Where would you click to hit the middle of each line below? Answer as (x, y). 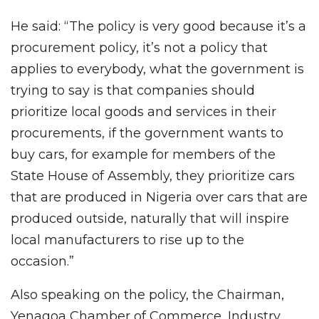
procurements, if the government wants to (147, 134)
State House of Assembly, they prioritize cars (153, 176)
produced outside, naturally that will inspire (150, 219)
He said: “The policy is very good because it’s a (158, 27)
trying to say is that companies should (133, 91)
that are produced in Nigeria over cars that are (159, 198)
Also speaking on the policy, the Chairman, (147, 295)
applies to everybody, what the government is (157, 69)
